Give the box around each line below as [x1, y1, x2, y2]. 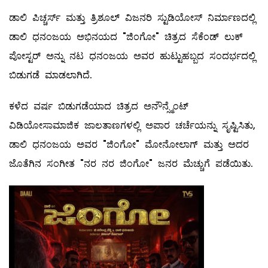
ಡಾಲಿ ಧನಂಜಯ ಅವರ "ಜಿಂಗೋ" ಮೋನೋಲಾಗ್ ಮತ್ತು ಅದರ [9, 138, 249, 152]
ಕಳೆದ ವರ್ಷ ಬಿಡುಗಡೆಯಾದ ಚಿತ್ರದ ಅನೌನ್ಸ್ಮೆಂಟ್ [9, 99, 188, 114]
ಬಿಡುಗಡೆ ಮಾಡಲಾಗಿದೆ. [9, 68, 92, 83]
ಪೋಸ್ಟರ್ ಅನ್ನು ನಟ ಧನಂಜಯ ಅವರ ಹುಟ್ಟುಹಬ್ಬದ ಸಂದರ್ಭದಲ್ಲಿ [9, 49, 255, 63]
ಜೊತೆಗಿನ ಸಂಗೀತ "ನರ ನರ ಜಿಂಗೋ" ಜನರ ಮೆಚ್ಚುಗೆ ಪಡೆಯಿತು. [9, 157, 253, 171]
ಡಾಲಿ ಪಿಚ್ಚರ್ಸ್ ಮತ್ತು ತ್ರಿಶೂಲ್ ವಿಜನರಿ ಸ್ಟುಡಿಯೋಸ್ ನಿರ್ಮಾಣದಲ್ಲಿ [9, 11, 255, 25]
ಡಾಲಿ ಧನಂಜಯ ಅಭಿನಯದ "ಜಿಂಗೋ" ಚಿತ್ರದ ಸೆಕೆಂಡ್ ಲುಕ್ [9, 30, 243, 44]
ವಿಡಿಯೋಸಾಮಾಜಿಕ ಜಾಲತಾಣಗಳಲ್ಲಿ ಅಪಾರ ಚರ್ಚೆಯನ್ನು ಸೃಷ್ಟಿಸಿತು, [9, 118, 255, 133]
